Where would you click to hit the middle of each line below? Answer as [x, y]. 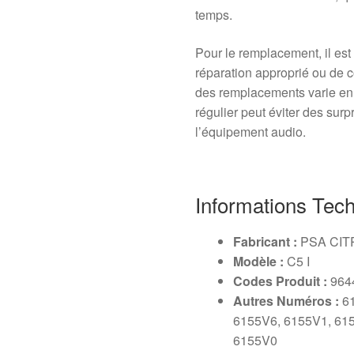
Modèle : [259, 262]
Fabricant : [265, 242]
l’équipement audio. [251, 132]
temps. [214, 15]
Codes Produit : [281, 281]
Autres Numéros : [286, 301]
